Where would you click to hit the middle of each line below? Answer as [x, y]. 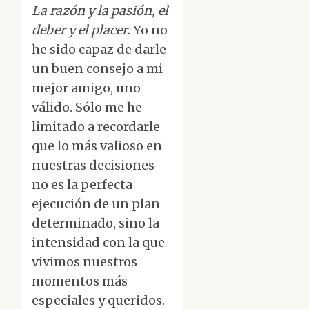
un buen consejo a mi [97, 69]
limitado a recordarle [96, 127]
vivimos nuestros [84, 262]
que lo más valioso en [97, 146]
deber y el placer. [81, 30]
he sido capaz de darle [99, 50]
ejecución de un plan [96, 204]
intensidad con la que [98, 243]
